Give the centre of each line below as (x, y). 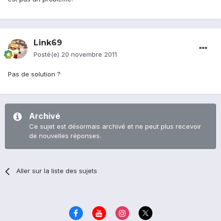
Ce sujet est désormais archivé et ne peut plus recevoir (115, 127)
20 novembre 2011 (89, 55)
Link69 (48, 43)
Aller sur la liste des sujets (57, 171)
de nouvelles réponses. (65, 136)
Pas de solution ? (34, 74)
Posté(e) (47, 55)
